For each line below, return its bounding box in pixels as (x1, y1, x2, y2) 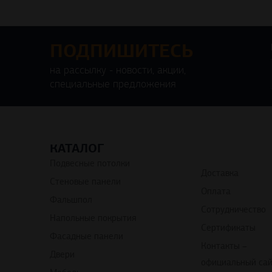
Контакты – (201, 240, 247, 251)
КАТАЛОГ (50, 140, 104, 156)
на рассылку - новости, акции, (50, 63, 186, 76)
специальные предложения (50, 77, 176, 90)
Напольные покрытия (50, 212, 136, 223)
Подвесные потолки (50, 157, 130, 169)
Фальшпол (50, 194, 92, 205)
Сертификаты (201, 222, 256, 233)
